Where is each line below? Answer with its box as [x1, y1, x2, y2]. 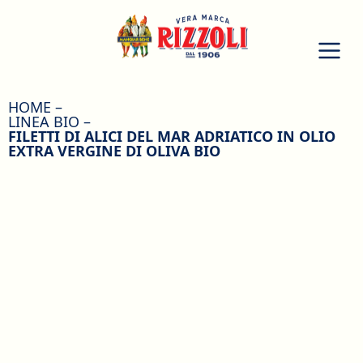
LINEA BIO [8, 111, 79, 131]
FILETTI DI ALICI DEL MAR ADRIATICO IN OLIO [8, 126, 335, 146]
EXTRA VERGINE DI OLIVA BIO [8, 140, 220, 160]
